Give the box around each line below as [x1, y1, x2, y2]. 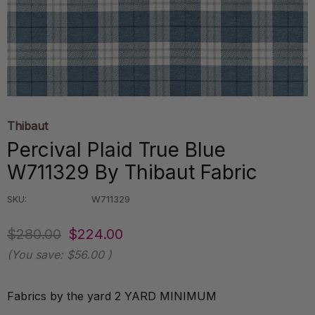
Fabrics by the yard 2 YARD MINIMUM [7, 289, 217, 303]
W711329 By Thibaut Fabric [7, 160, 257, 184]
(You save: [7, 247, 63, 262]
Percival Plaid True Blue [7, 138, 226, 162]
